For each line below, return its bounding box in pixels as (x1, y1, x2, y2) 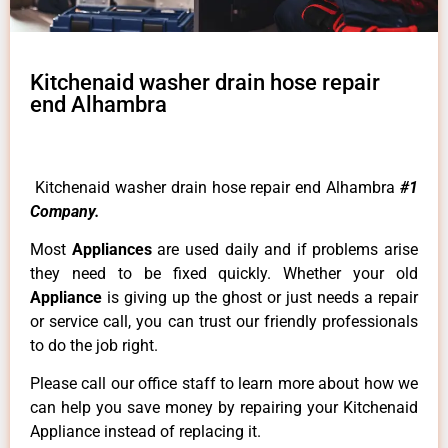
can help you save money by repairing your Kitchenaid (30, 398, 418, 418)
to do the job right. (30, 336, 158, 356)
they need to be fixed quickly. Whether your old (30, 264, 418, 284)
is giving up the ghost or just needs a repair (107, 288, 418, 308)
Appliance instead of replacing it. (30, 422, 261, 442)
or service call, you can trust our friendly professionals (30, 312, 418, 332)
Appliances (71, 240, 158, 260)
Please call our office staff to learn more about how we (30, 374, 418, 394)
